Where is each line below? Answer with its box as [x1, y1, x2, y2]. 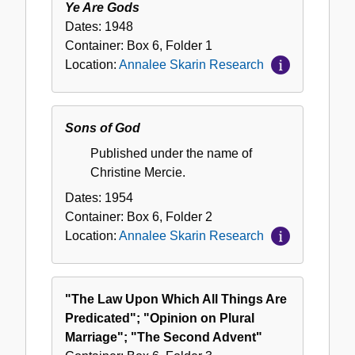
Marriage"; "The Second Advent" [65, 330, 262, 345]
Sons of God [65, 121, 140, 136]
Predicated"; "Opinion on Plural [65, 311, 254, 326]
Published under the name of [90, 147, 252, 161]
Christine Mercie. [90, 166, 185, 180]
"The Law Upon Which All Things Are [65, 292, 287, 307]
